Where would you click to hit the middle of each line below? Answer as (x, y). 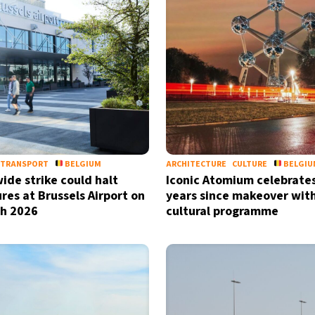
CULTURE (249, 164)
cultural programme (222, 211)
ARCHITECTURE (196, 164)
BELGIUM (83, 164)
